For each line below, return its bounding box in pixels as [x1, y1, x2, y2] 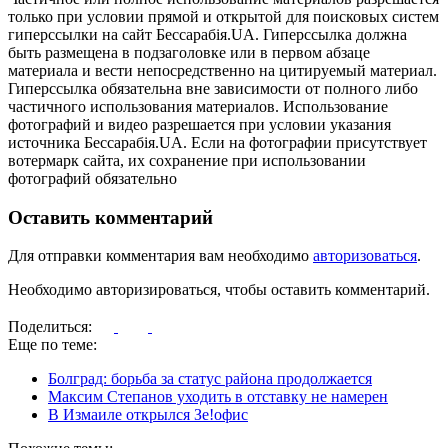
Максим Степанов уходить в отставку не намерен [48, 388, 388, 406]
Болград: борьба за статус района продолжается [48, 370, 372, 388]
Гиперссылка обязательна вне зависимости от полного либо [8, 79, 418, 97]
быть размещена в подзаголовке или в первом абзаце [8, 43, 370, 61]
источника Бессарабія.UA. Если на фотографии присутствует [8, 133, 427, 151]
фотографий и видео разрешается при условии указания [8, 115, 391, 133]
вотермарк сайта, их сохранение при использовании [8, 151, 366, 169]
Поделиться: [8, 318, 96, 336]
